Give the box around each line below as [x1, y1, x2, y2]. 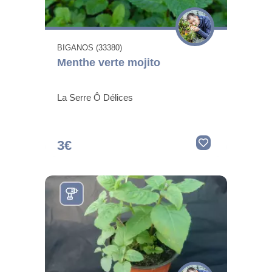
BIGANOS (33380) [57, 42, 122, 52]
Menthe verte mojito [57, 56, 160, 69]
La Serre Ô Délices [57, 92, 133, 103]
